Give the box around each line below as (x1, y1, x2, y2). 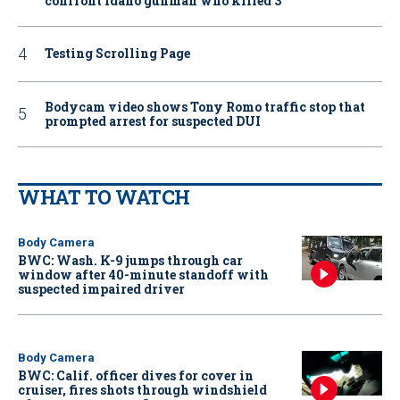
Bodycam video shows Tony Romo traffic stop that (45, 97, 365, 115)
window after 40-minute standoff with (18, 265, 269, 283)
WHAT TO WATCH (18, 183, 190, 210)
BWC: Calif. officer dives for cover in (18, 366, 254, 384)
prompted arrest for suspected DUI (45, 112, 261, 129)
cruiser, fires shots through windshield (18, 380, 267, 398)
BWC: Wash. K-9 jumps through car (18, 251, 243, 269)
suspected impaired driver (18, 279, 185, 297)
